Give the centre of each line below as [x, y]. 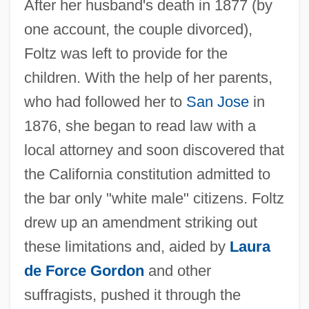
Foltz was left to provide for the [126, 53]
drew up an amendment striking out [140, 222]
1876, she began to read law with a [140, 126]
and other [177, 270]
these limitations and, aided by [127, 246]
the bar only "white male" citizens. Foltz [154, 198]
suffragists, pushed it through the [132, 295]
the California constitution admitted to [147, 174]
